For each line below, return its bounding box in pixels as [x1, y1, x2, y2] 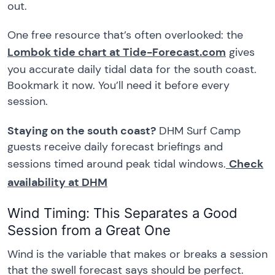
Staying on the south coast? [7, 123, 156, 138]
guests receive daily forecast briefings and [7, 139, 223, 154]
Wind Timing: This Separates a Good [7, 205, 238, 222]
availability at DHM [7, 174, 107, 190]
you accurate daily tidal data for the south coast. [7, 62, 257, 77]
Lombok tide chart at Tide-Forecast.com [7, 45, 226, 60]
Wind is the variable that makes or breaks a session [7, 247, 268, 262]
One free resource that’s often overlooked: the [7, 28, 243, 43]
